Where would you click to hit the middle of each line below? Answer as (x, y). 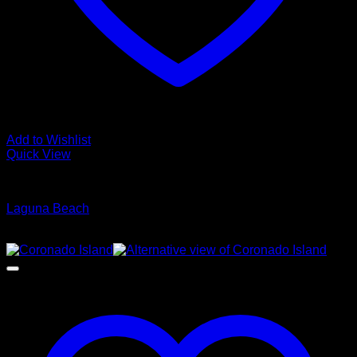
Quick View (39, 154)
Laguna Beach (48, 208)
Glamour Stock (48, 181)
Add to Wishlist (49, 140)
